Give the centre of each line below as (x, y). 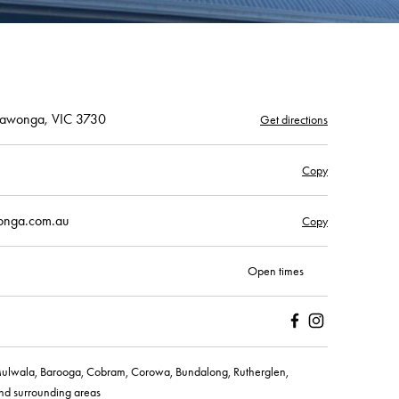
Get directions (294, 119)
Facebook (307, 340)
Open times (276, 271)
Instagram (329, 340)
